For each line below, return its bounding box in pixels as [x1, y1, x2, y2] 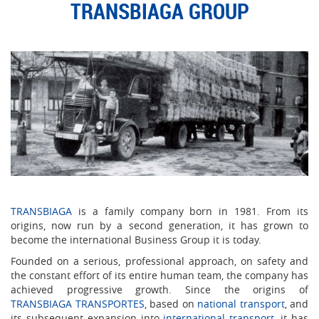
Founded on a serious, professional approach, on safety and [11, 253, 308, 268]
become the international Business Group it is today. [11, 232, 261, 246]
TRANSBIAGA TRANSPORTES [11, 296, 145, 310]
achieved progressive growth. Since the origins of [11, 282, 308, 296]
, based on [144, 296, 197, 310]
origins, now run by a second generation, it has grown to [11, 218, 308, 232]
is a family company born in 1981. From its [78, 204, 309, 218]
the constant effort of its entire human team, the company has [11, 268, 308, 282]
